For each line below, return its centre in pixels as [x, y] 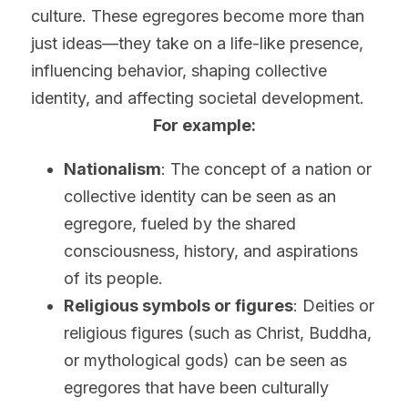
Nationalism [112, 169]
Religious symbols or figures [178, 306]
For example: [204, 125]
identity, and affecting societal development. [198, 98]
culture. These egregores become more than [198, 16]
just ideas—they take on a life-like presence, [197, 43]
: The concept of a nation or [266, 169]
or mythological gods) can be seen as [205, 360]
